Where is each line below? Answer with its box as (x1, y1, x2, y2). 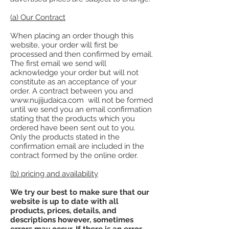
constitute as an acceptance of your (10, 77, 136, 86)
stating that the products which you (10, 113, 135, 123)
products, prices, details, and (10, 205, 117, 215)
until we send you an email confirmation (10, 104, 152, 114)
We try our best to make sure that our (10, 187, 149, 197)
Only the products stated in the (10, 132, 120, 142)
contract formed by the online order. (10, 150, 138, 160)
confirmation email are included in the (10, 141, 144, 151)
